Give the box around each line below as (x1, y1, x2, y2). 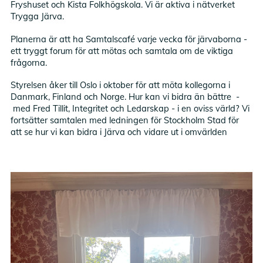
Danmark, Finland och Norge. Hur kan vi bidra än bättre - (11, 90, 240, 102)
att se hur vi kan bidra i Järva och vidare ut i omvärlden (11, 126, 228, 137)
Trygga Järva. (11, 11, 65, 22)
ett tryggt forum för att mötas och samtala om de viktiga (11, 45, 234, 56)
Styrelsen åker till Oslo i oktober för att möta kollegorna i (11, 79, 231, 90)
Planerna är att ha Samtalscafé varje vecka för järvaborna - (11, 33, 248, 45)
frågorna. (11, 56, 48, 68)
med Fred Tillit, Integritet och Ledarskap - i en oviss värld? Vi (11, 102, 250, 114)
